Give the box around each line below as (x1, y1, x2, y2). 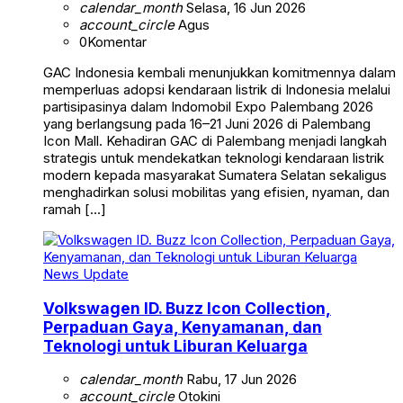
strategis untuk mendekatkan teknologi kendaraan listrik (43, 148, 384, 166)
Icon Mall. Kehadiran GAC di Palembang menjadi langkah (43, 131, 387, 149)
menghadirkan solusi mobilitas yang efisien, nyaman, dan (43, 183, 390, 201)
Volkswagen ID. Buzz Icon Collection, (43, 298, 331, 318)
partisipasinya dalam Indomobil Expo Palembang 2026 (43, 97, 373, 115)
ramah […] (43, 200, 106, 218)
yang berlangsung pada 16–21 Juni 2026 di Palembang (43, 114, 371, 132)
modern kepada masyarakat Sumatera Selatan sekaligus (43, 166, 387, 184)
